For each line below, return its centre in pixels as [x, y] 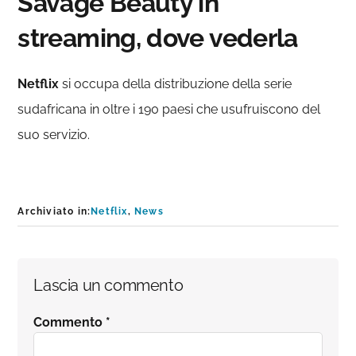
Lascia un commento [108, 286]
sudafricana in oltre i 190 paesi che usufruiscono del [169, 110]
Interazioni [76, 276]
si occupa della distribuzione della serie [176, 84]
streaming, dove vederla [158, 38]
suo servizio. [54, 135]
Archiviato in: [54, 212]
